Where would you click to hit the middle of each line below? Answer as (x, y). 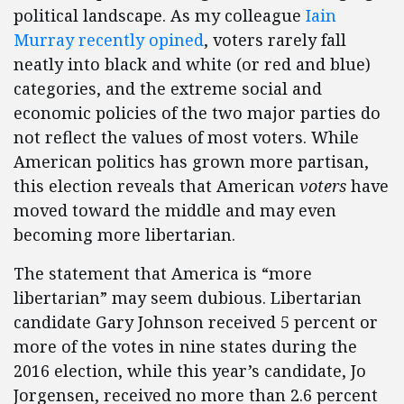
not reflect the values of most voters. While (186, 138)
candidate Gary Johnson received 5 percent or (196, 322)
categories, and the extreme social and (168, 89)
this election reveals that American (156, 186)
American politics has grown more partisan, (191, 162)
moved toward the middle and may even (175, 211)
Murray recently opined (109, 40)
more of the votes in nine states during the (185, 347)
